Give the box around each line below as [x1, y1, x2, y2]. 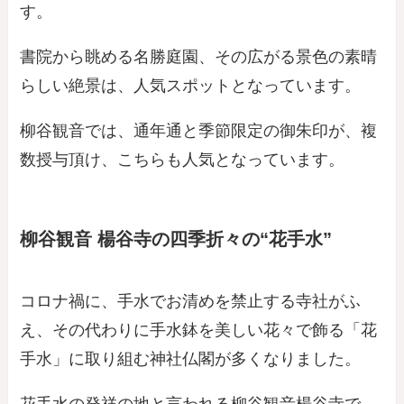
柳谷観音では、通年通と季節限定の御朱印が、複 [20, 121, 378, 140]
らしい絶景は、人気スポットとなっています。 [20, 76, 362, 95]
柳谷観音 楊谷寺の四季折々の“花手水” [20, 228, 333, 249]
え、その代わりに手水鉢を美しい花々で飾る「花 [20, 321, 378, 340]
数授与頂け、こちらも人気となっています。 [20, 150, 345, 169]
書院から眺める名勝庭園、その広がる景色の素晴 [20, 47, 378, 66]
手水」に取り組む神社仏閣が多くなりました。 [20, 350, 362, 369]
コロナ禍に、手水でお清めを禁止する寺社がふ [20, 292, 362, 311]
